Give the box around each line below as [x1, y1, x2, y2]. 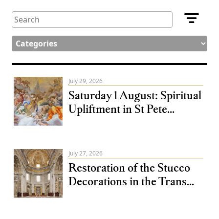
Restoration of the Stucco [68, 160, 190, 175]
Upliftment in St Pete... [68, 101, 175, 116]
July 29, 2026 [68, 77, 103, 85]
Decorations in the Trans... [68, 174, 194, 188]
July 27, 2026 [68, 149, 103, 157]
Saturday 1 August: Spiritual [68, 88, 201, 102]
